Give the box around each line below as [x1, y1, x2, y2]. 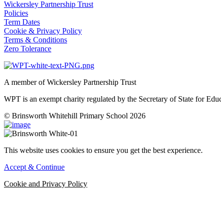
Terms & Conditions [4, 35, 67, 44]
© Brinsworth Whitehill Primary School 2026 [4, 111, 146, 120]
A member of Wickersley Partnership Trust [4, 77, 136, 86]
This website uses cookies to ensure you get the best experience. [4, 146, 203, 154]
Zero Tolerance [4, 44, 51, 53]
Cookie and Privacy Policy [4, 179, 87, 188]
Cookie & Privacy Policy [4, 26, 82, 35]
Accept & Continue [4, 162, 65, 171]
